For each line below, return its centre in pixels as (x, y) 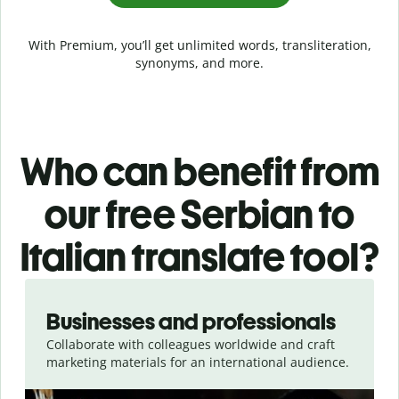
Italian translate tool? (199, 256)
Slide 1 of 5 (46, 287)
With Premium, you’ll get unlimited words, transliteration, (199, 45)
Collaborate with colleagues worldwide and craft (191, 344)
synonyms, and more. (199, 62)
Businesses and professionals (191, 321)
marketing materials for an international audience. (198, 362)
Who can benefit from (199, 171)
